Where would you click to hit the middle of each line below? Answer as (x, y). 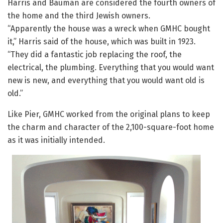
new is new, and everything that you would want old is (106, 81)
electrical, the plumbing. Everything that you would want (111, 68)
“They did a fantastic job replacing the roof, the (95, 55)
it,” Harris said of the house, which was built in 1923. (102, 42)
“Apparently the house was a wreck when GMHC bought (109, 29)
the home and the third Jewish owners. (79, 16)
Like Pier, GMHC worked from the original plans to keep (109, 114)
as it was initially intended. (56, 140)
